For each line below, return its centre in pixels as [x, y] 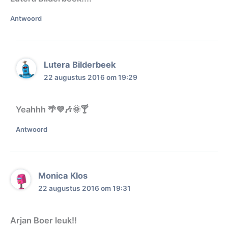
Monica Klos [63, 175]
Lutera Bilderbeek [80, 64]
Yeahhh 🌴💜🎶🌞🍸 [52, 109]
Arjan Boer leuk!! [44, 221]
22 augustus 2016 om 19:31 [85, 188]
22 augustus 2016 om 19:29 [91, 77]
